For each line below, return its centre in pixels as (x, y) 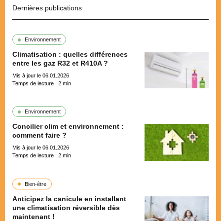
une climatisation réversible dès (66, 207)
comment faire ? (39, 135)
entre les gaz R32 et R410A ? (60, 63)
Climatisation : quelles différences (70, 54)
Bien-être (36, 184)
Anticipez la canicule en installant (69, 199)
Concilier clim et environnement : (68, 127)
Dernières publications (47, 8)
